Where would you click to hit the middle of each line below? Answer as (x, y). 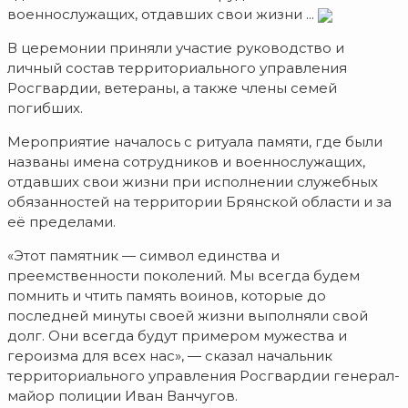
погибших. (45, 108)
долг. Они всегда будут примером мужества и (177, 336)
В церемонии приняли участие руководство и (176, 48)
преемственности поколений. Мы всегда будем (184, 276)
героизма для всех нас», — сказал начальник (170, 356)
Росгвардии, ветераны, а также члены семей (172, 88)
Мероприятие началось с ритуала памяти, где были (195, 142)
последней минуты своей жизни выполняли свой (188, 316)
